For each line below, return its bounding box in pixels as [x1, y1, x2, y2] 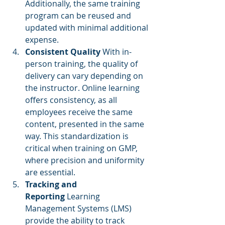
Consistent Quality [25, 46, 100, 57]
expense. [25, 34, 59, 45]
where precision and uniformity [25, 155, 146, 166]
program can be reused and [25, 10, 133, 21]
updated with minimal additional [25, 22, 150, 33]
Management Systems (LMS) [25, 203, 134, 214]
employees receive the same [25, 106, 135, 118]
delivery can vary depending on [25, 70, 145, 81]
